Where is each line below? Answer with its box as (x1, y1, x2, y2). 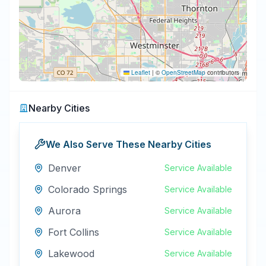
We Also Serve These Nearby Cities (46, 138, 211, 150)
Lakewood (48, 248, 94, 259)
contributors (205, 68, 239, 77)
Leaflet (129, 68, 150, 77)
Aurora (48, 205, 81, 217)
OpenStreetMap (161, 68, 205, 77)
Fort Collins (48, 226, 99, 238)
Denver (48, 162, 81, 174)
